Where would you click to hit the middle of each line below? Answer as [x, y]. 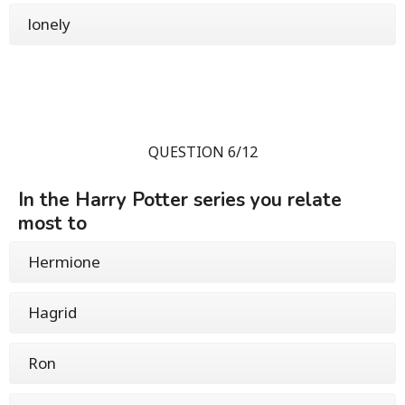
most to [52, 224]
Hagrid [52, 313]
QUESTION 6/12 [202, 152]
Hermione [64, 262]
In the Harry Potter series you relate [180, 200]
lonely [49, 24]
